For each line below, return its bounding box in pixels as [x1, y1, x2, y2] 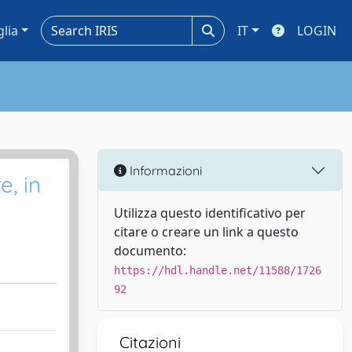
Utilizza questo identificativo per [114, 204, 306, 222]
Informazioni [126, 162, 202, 178]
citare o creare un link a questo [114, 223, 299, 240]
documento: [114, 242, 186, 259]
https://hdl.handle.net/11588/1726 [114, 264, 321, 277]
